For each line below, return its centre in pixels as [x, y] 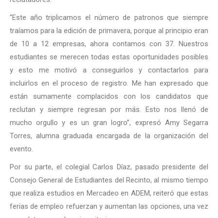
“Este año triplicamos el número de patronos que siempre [109, 17]
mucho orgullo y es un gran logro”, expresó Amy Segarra [109, 122]
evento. [21, 149]
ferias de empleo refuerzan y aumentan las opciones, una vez [109, 206]
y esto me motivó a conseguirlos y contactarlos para [109, 70]
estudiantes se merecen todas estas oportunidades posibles [109, 57]
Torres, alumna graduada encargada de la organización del [109, 136]
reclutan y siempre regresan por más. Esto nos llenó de [109, 109]
